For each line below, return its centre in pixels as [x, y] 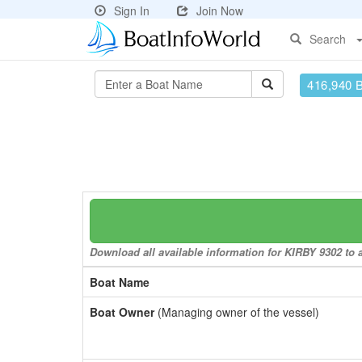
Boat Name [120, 282]
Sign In [132, 11]
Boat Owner [122, 312]
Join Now [220, 11]
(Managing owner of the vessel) [237, 312]
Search [328, 39]
